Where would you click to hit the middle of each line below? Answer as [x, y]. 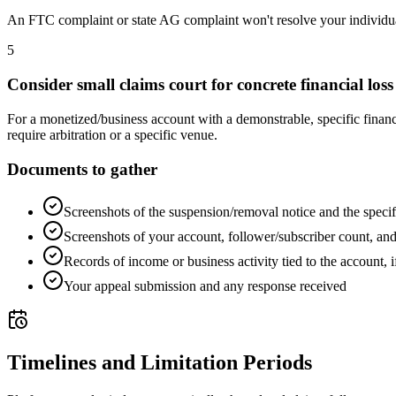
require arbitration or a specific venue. [112, 134]
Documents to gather [82, 169]
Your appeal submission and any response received [205, 286]
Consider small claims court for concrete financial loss [200, 85]
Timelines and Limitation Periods [160, 363]
